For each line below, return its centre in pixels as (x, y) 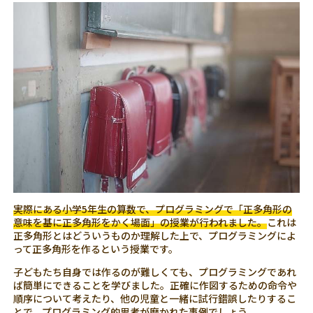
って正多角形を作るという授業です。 (96, 248)
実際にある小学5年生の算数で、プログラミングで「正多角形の (153, 209)
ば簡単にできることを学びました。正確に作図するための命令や (155, 285)
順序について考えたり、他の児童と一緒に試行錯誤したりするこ (155, 298)
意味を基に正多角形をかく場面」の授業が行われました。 (140, 222)
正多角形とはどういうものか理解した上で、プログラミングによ (155, 235)
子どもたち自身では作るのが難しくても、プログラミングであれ (155, 271)
